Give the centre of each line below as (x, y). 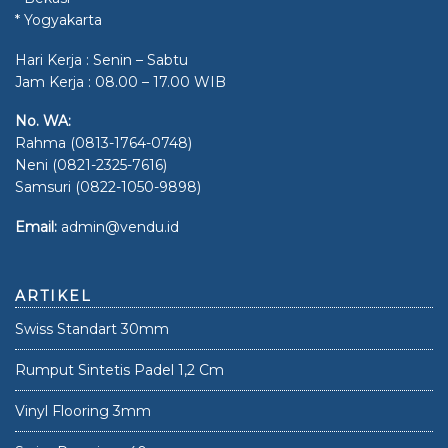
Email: (38, 226)
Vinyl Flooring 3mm (83, 411)
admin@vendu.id (120, 226)
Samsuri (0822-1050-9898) (108, 187)
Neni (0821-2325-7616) (91, 165)
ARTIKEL (53, 296)
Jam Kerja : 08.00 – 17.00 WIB (120, 81)
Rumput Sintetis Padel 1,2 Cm (119, 370)
